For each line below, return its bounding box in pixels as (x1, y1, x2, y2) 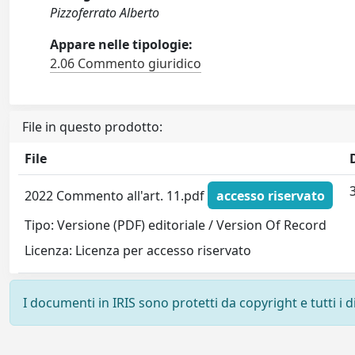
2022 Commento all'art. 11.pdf (25, 186, 208, 204)
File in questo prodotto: (22, 118, 162, 136)
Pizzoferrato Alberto (50, 4, 160, 21)
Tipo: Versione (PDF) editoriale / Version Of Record (25, 216, 327, 235)
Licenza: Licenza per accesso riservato (25, 242, 252, 260)
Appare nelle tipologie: (50, 36, 193, 53)
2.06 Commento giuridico (50, 55, 202, 72)
